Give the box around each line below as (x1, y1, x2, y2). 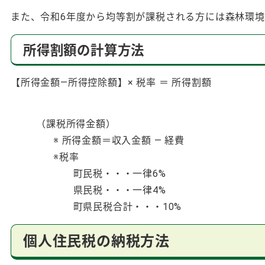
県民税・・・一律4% (11, 184, 166, 196)
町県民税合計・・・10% (11, 201, 182, 212)
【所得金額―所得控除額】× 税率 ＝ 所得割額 (11, 76, 212, 88)
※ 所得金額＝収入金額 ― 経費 (11, 134, 185, 146)
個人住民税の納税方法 (23, 232, 170, 250)
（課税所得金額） (11, 118, 116, 130)
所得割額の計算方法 (23, 42, 145, 58)
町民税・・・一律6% (11, 167, 166, 179)
